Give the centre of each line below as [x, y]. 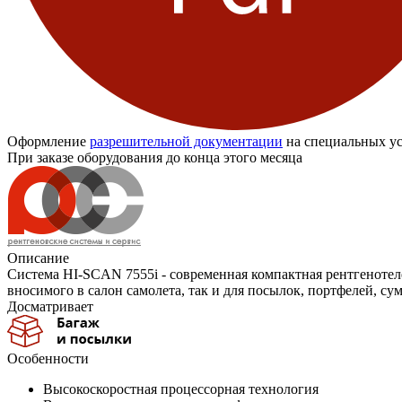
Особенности [48, 359]
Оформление [48, 142]
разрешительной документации [186, 142]
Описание [38, 258]
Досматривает [50, 307]
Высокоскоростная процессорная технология [181, 389]
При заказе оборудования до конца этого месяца [155, 158]
